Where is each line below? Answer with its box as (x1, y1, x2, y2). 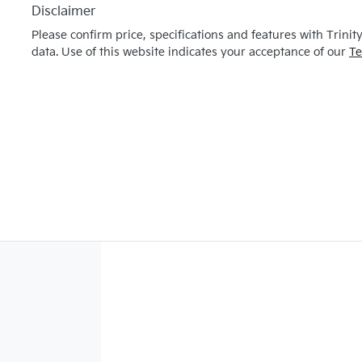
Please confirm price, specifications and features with (32, 27, 326, 42)
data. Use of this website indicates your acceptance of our (32, 44, 346, 59)
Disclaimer (32, 3, 95, 19)
